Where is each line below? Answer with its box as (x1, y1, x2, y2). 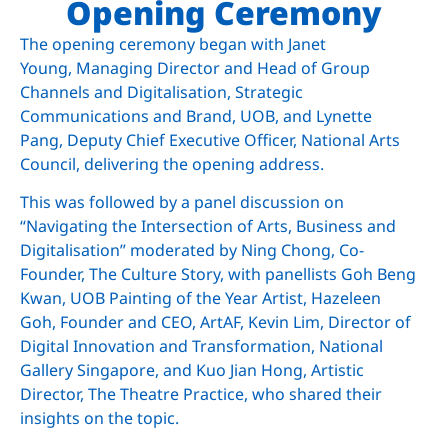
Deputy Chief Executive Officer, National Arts (67, 128, 400, 151)
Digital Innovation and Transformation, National (20, 334, 383, 357)
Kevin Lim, (248, 310, 328, 333)
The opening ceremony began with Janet (20, 32, 326, 55)
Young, (20, 56, 76, 79)
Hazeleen (311, 286, 381, 309)
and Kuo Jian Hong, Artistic (163, 358, 364, 381)
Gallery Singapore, (20, 358, 163, 381)
